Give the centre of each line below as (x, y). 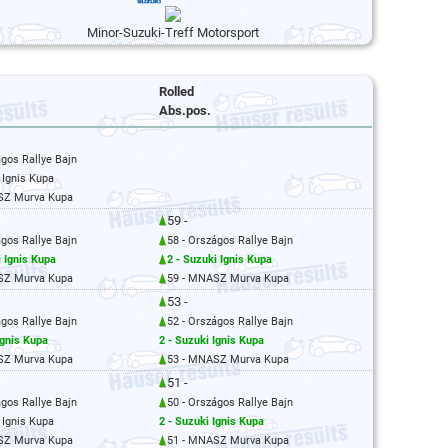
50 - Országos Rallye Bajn (230, 402)
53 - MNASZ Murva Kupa (228, 359)
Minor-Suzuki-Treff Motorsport (173, 32)
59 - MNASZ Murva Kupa (228, 278)
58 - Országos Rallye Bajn (230, 240)
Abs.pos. (185, 110)
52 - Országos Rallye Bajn (230, 321)
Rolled (176, 91)
